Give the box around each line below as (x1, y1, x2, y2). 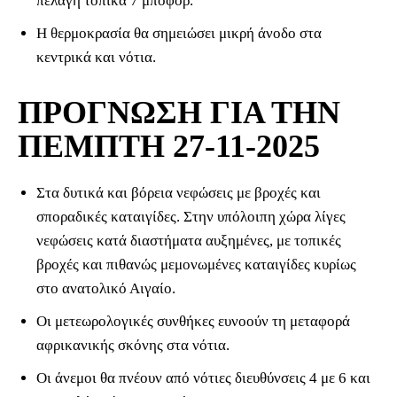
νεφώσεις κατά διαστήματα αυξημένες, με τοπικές (36, 232, 341, 250)
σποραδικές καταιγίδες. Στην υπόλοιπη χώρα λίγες (36, 208, 346, 226)
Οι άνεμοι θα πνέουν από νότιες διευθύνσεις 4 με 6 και (36, 370, 370, 387)
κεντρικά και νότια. (36, 49, 156, 66)
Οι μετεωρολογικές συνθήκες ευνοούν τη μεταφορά (36, 313, 350, 331)
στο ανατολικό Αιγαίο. (36, 280, 175, 298)
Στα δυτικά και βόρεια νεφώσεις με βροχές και (36, 184, 321, 202)
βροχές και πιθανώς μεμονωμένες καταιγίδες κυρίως (36, 256, 356, 274)
